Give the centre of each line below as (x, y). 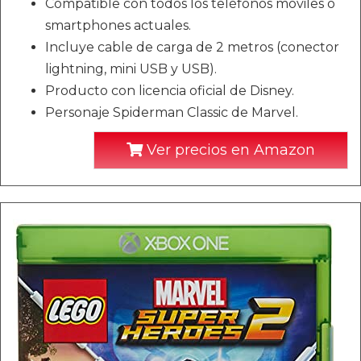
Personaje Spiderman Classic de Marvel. (172, 112)
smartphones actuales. (118, 25)
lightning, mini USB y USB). (131, 69)
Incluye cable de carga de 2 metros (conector (192, 47)
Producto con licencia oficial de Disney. (170, 91)
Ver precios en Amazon (229, 150)
